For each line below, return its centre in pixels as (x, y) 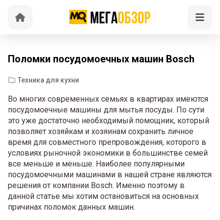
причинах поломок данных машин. (71, 207)
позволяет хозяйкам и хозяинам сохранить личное (101, 131)
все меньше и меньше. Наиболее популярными (96, 164)
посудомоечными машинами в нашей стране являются (110, 175)
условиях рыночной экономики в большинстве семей (108, 153)
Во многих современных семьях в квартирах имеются (108, 99)
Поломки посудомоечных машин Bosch (101, 59)
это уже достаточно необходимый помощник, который (109, 121)
